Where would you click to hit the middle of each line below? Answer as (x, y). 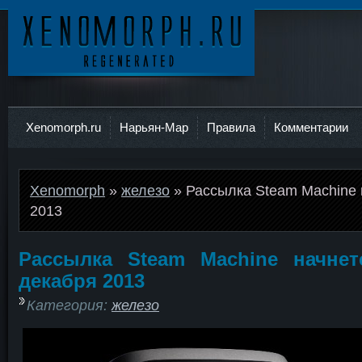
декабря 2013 (82, 281)
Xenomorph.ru (63, 127)
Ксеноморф (46, 83)
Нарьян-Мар (154, 127)
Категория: (69, 305)
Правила (231, 127)
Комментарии (311, 127)
